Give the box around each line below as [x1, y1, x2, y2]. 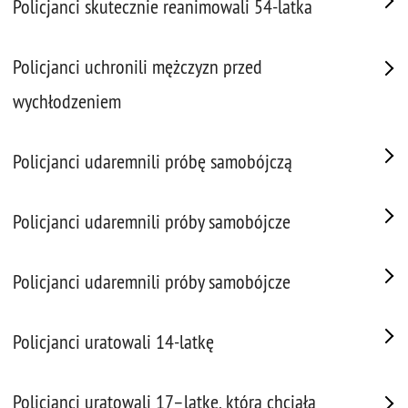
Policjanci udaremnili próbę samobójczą [13, 149, 292, 174]
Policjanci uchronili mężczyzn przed [13, 55, 262, 79]
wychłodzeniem [13, 89, 121, 114]
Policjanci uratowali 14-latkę [13, 330, 214, 354]
